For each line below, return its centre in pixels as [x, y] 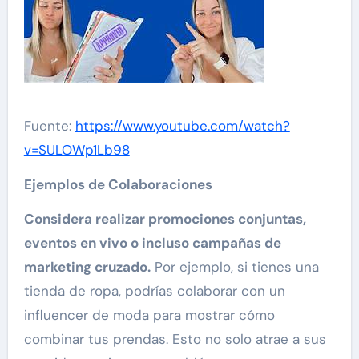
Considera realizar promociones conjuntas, [165, 218]
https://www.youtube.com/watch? [182, 125]
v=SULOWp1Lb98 [77, 149]
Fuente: [49, 125]
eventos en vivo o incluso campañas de [152, 242]
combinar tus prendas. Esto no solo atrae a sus [175, 339]
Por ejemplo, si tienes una [234, 266]
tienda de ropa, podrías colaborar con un [154, 290]
